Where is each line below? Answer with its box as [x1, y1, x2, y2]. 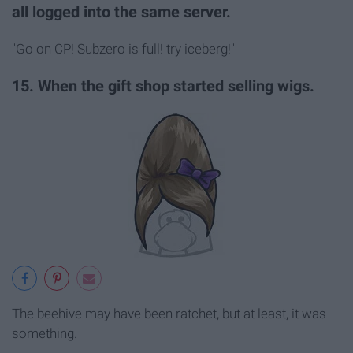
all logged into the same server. [12, 3, 231, 22]
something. [12, 325, 77, 341]
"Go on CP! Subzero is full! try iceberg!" [12, 40, 235, 57]
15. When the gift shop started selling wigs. [12, 76, 314, 95]
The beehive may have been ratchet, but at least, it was [12, 305, 326, 321]
